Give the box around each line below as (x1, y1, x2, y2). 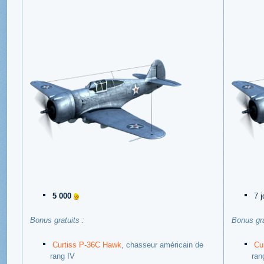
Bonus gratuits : (30, 216, 84, 225)
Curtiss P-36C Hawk (52, 240, 121, 250)
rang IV (50, 252, 75, 261)
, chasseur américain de (121, 240, 203, 250)
